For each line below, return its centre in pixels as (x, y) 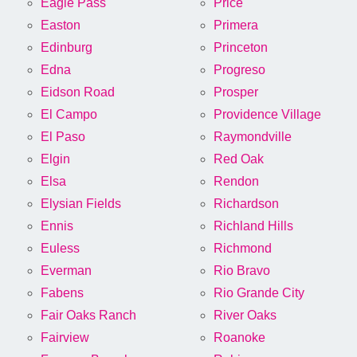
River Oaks (245, 316)
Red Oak (239, 159)
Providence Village (267, 115)
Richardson (246, 204)
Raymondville (253, 137)
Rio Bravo (242, 271)
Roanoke (239, 338)
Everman (66, 271)
